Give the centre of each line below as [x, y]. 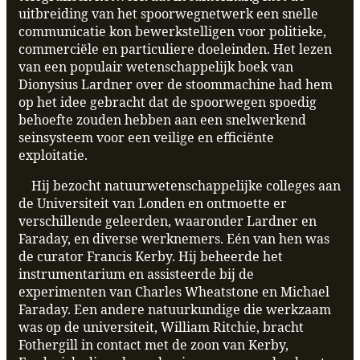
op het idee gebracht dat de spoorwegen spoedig [168, 102]
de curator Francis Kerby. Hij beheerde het [151, 257]
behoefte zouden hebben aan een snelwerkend [162, 120]
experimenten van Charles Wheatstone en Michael [174, 292]
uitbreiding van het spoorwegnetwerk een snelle [168, 14]
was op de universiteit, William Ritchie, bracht [161, 327]
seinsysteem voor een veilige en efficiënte [146, 138]
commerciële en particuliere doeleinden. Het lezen [175, 49]
